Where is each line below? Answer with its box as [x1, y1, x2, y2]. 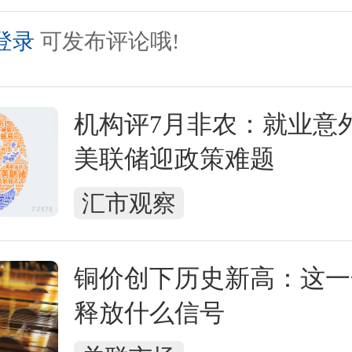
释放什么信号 [74, 299, 225, 327]
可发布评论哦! [40, 29, 179, 53]
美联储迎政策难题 [74, 145, 275, 173]
